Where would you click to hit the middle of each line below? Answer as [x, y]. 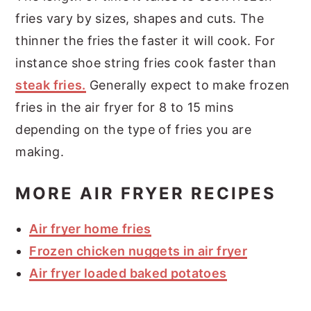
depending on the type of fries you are [134, 129]
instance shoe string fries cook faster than [146, 62]
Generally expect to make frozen [188, 85]
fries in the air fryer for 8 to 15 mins [125, 107]
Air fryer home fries [90, 228]
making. [40, 151]
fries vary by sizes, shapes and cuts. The [140, 18]
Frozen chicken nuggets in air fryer [138, 251]
